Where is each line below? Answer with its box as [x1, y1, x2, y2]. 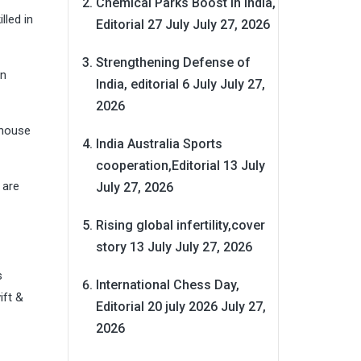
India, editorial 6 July [95, 76, 217, 92]
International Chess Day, [95, 276, 239, 293]
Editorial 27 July [95, 16, 189, 32]
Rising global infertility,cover [95, 217, 265, 233]
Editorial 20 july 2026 [95, 298, 218, 314]
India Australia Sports [95, 135, 222, 151]
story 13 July [95, 239, 172, 255]
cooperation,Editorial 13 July [95, 157, 265, 173]
